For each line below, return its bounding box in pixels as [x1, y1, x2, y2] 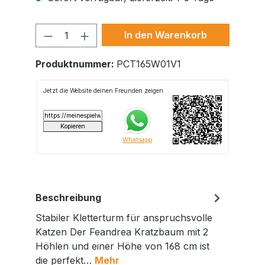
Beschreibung [35, 191, 101, 203]
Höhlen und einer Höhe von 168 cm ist [35, 240, 209, 252]
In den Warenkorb [124, 28, 207, 41]
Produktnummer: [35, 57, 117, 70]
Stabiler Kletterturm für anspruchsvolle [35, 211, 212, 224]
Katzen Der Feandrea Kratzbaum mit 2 [35, 225, 208, 238]
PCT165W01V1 [117, 57, 181, 70]
